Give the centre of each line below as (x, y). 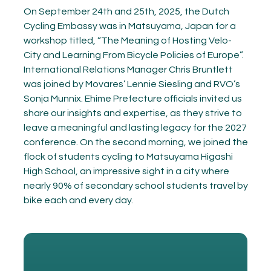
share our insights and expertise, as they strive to (132, 113)
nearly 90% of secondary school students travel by (135, 186)
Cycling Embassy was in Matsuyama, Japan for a (129, 26)
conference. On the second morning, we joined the (135, 142)
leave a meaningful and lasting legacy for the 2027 (135, 128)
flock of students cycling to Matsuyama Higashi (128, 157)
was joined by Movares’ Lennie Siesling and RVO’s (132, 84)
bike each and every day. (78, 200)
